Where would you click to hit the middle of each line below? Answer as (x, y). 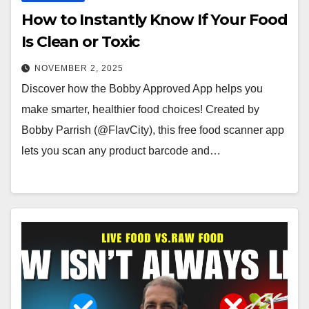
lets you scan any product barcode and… (121, 151)
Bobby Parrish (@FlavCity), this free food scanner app (153, 130)
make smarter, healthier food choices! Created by (140, 110)
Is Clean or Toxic (81, 42)
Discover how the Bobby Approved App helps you (142, 89)
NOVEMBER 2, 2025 (79, 69)
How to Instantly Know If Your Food (154, 20)
